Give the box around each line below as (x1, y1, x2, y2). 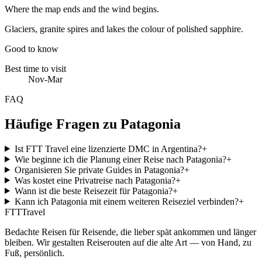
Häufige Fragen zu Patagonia (5, 116, 181, 132)
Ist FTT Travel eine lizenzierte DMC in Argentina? (14, 143, 202, 154)
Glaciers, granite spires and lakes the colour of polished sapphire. (5, 23, 243, 34)
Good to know (5, 43, 58, 54)
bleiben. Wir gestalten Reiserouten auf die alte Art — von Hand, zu (5, 237, 251, 247)
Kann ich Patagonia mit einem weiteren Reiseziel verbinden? (14, 196, 239, 206)
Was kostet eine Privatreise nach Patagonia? (14, 175, 175, 185)
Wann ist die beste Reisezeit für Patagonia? (14, 185, 173, 196)
